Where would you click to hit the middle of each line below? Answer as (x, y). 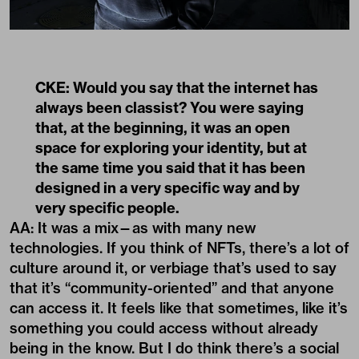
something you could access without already (164, 329)
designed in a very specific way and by (167, 188)
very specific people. (107, 208)
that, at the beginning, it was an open (163, 128)
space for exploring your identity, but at (171, 148)
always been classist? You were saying (169, 108)
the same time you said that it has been (170, 168)
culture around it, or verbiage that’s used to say (173, 268)
